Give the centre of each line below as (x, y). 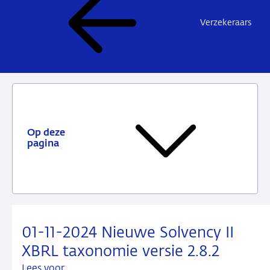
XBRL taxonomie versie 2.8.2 (121, 252)
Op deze (46, 133)
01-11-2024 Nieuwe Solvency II (128, 233)
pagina (43, 144)
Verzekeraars (226, 23)
